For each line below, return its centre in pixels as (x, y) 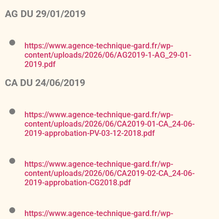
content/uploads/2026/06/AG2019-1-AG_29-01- (108, 55)
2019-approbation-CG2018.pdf (78, 183)
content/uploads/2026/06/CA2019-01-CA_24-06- (109, 124)
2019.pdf (40, 65)
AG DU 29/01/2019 (45, 14)
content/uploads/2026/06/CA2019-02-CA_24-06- (109, 174)
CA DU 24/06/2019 (45, 83)
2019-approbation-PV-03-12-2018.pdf (90, 133)
